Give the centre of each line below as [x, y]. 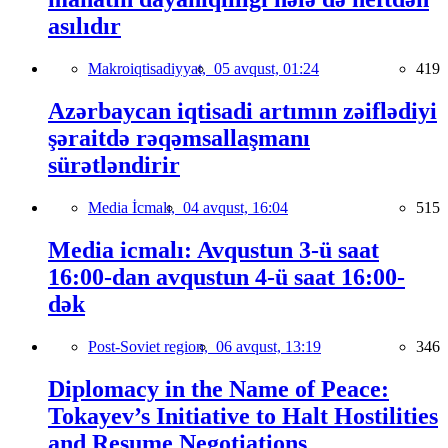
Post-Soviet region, [152, 346]
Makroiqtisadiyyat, [151, 69]
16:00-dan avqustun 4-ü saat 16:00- [226, 276]
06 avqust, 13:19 [268, 346]
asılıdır [84, 26]
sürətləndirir [114, 165]
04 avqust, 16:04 [235, 207]
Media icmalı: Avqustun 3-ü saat [213, 249]
